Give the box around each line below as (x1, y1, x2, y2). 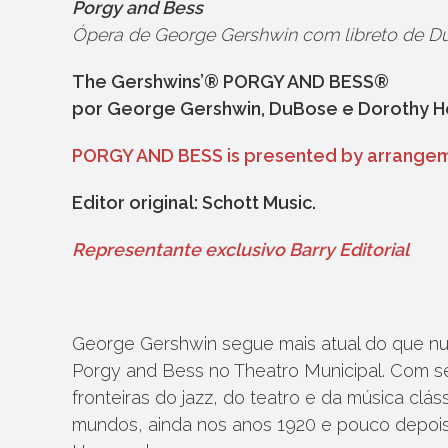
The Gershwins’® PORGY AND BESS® (72, 71, 389, 92)
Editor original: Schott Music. (72, 192, 320, 213)
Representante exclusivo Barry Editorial (72, 239, 409, 260)
